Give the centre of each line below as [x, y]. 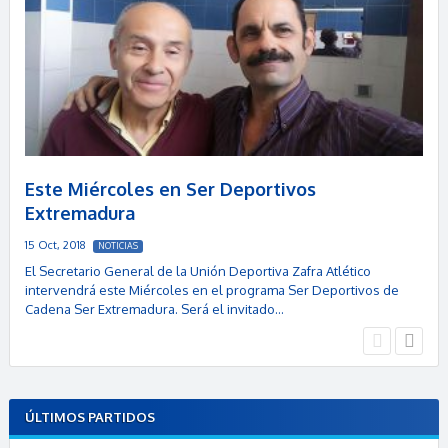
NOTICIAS [118, 246]
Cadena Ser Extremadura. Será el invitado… [154, 309]
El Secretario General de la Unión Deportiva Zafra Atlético [197, 271]
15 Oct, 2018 [56, 245]
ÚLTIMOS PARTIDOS [90, 416]
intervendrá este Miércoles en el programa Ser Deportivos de [211, 290]
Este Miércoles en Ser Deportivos [170, 189]
